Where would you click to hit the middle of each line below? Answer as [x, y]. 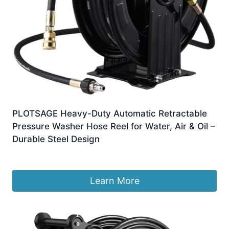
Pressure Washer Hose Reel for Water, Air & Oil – [114, 126]
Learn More [114, 180]
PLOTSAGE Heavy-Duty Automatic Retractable [110, 113]
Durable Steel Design [56, 139]
